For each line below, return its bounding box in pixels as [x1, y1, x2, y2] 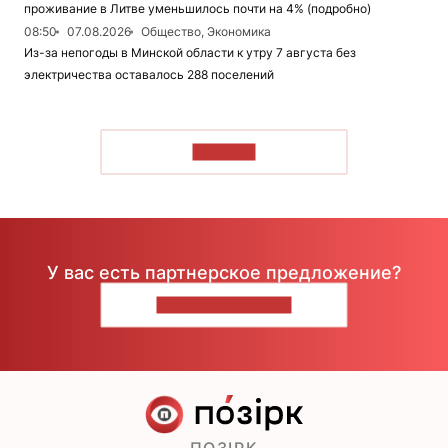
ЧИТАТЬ [192, 143, 256, 161]
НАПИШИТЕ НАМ [156, 296, 292, 314]
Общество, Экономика [141, 24, 271, 40]
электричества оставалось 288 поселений [24, 67, 274, 83]
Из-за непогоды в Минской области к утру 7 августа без [24, 45, 356, 61]
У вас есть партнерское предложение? [47, 261, 401, 283]
